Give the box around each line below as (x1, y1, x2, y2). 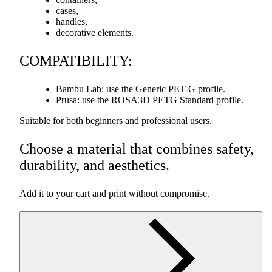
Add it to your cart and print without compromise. (19, 188, 209, 199)
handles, (56, 16, 87, 27)
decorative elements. (56, 27, 134, 38)
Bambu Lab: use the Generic (56, 83, 168, 94)
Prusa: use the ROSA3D (56, 94, 152, 105)
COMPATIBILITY (19, 52, 128, 69)
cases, (56, 5, 78, 16)
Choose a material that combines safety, (19, 140, 254, 157)
